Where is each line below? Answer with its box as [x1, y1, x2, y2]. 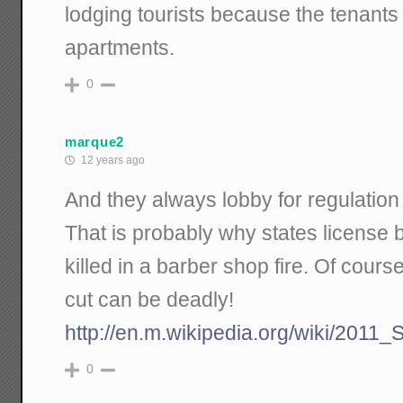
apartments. [65, 36, 175, 60]
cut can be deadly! [65, 288, 235, 312]
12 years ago [78, 154, 146, 167]
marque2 [65, 133, 124, 149]
